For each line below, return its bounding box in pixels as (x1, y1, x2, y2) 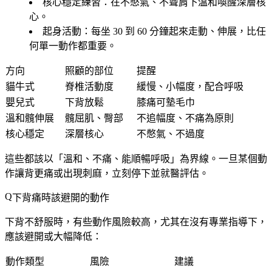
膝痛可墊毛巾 (137, 97, 195, 107)
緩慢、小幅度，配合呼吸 (137, 81, 243, 92)
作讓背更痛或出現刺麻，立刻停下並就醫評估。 (5, 168, 209, 178)
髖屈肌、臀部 (65, 112, 123, 123)
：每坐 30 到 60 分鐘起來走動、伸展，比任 (81, 25, 266, 36)
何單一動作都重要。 (29, 40, 117, 51)
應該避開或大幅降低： (5, 231, 102, 242)
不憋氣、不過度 (137, 128, 205, 139)
